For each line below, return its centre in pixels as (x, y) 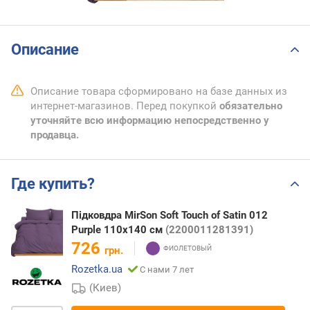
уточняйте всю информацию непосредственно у (150, 121)
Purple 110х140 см (118, 229)
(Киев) (106, 288)
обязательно (251, 106)
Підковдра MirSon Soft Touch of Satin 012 (170, 215)
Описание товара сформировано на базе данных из (159, 92)
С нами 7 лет (167, 269)
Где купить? (53, 184)
